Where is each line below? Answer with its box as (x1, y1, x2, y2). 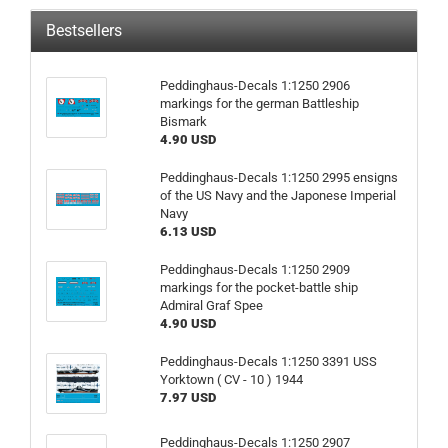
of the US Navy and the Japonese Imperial (159, 188, 396, 203)
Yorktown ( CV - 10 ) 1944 (159, 372, 303, 387)
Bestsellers (46, 21, 122, 40)
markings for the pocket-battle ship (159, 280, 358, 295)
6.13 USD (159, 224, 216, 239)
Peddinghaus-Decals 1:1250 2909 (159, 262, 350, 277)
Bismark (159, 114, 207, 129)
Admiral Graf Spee (159, 298, 263, 313)
